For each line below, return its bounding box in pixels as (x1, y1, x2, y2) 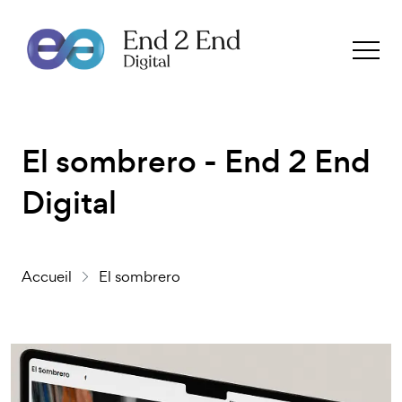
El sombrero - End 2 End (22, 140, 371, 183)
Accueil (22, 267, 79, 286)
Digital (22, 181, 117, 224)
